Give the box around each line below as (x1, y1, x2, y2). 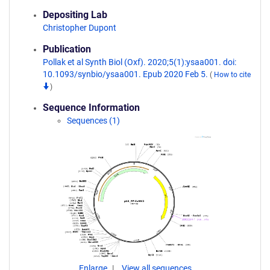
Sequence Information (43, 102, 140, 113)
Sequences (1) (67, 116, 120, 125)
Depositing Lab (43, 9, 107, 20)
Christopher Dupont (43, 23, 116, 33)
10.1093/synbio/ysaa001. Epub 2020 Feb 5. (43, 69, 210, 79)
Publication (43, 43, 91, 55)
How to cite (214, 71, 251, 79)
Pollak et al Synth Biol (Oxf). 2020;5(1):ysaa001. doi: (43, 57, 236, 67)
